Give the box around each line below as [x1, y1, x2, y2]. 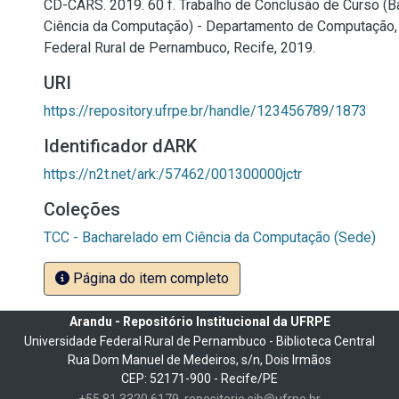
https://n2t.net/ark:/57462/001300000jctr [44, 166, 302, 183]
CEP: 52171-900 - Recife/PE [121, 371, 278, 386]
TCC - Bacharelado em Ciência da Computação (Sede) [44, 229, 376, 246]
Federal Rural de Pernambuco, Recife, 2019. [44, 39, 315, 56]
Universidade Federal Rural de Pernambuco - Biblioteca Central [24, 334, 375, 348]
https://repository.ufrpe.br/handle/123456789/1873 [44, 102, 367, 119]
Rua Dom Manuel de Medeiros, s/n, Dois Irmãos [68, 353, 331, 367]
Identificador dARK [44, 135, 197, 157]
